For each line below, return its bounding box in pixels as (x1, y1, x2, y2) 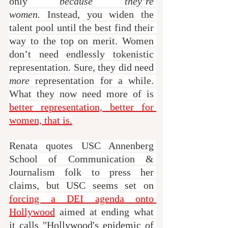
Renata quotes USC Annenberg (9, 139, 154, 151)
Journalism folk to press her (9, 166, 154, 178)
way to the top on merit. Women (9, 35, 154, 46)
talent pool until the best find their (9, 21, 154, 33)
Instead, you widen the (40, 8, 154, 20)
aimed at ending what (55, 206, 154, 217)
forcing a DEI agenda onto (9, 192, 154, 204)
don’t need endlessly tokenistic (9, 48, 154, 60)
